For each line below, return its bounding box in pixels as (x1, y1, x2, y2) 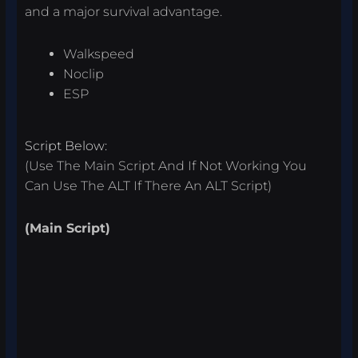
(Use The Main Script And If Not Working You (25, 158, 308, 174)
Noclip (63, 66, 105, 82)
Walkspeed (63, 46, 135, 62)
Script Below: (25, 138, 108, 154)
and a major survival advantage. (25, 4, 223, 20)
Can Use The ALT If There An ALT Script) (25, 178, 272, 194)
